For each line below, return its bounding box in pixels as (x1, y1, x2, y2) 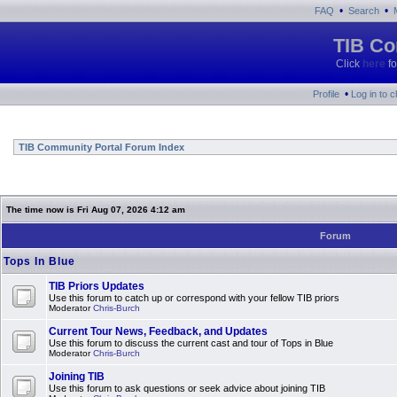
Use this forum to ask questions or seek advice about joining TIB (49, 383, 325, 393)
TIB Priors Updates (49, 280, 144, 292)
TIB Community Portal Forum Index (16, 142, 184, 152)
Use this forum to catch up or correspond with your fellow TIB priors (49, 292, 339, 303)
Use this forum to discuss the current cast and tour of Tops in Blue (49, 338, 333, 348)
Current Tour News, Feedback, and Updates (49, 325, 268, 338)
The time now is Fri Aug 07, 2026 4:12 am (6, 205, 185, 214)
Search (348, 5, 379, 16)
